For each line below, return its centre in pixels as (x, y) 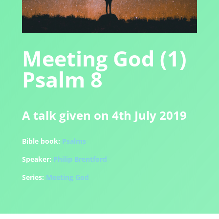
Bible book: (41, 141)
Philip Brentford (80, 159)
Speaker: (36, 159)
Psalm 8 (62, 80)
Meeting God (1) (104, 59)
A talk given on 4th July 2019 (104, 115)
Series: (33, 177)
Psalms (74, 141)
